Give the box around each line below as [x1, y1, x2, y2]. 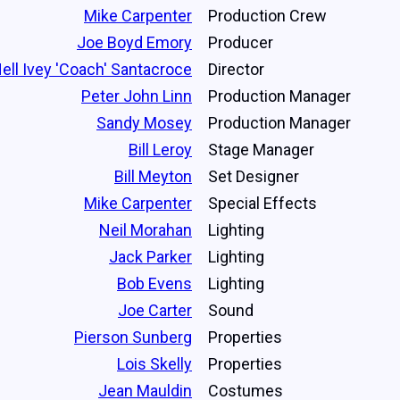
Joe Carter [118, 300, 192, 320]
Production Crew [208, 5, 327, 25]
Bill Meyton [114, 166, 192, 186]
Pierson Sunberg [74, 327, 192, 346]
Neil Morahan [99, 220, 192, 239]
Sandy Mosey [96, 112, 192, 132]
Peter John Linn [81, 86, 192, 105]
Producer [208, 32, 273, 52]
